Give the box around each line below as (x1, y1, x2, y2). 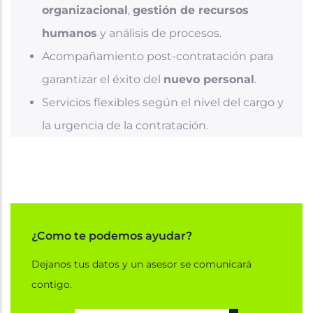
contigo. (31, 277, 72, 291)
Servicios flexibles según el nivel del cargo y (42, 95, 284, 109)
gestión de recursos (133, 3, 249, 17)
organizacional (42, 3, 128, 17)
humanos (42, 26, 97, 40)
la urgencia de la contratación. (42, 118, 208, 132)
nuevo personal (163, 72, 254, 86)
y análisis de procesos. (97, 26, 221, 40)
